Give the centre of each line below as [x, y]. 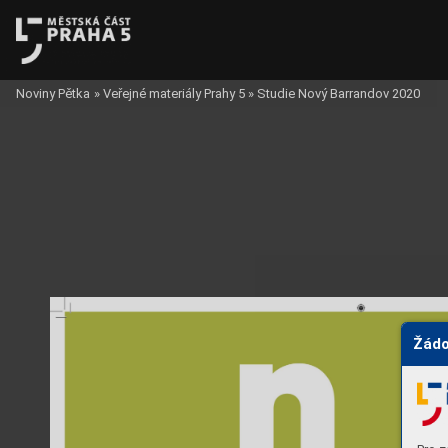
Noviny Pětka [53, 93]
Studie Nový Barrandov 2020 [339, 93]
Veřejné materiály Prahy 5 [173, 93]
